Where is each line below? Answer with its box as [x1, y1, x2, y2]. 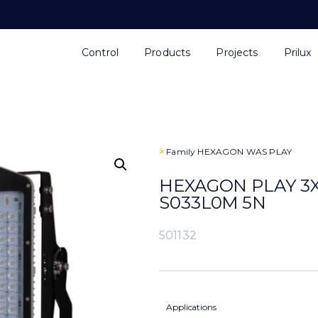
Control [81, 46, 119, 59]
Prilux [283, 46, 312, 59]
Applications [166, 302, 216, 312]
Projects [216, 46, 258, 59]
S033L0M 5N [159, 192, 266, 213]
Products [144, 46, 191, 59]
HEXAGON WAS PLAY [197, 146, 292, 157]
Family [164, 146, 198, 157]
